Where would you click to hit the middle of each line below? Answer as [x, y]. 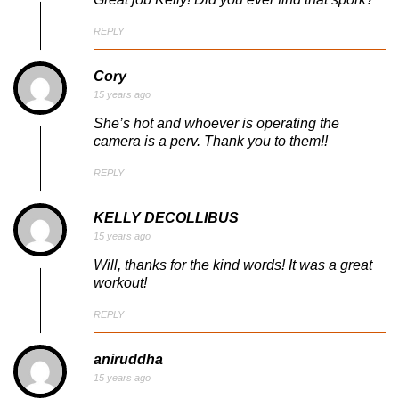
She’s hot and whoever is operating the [216, 124]
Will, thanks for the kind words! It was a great [233, 265]
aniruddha [128, 360]
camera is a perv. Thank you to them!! [211, 142]
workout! [120, 283]
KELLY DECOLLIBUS [166, 217]
